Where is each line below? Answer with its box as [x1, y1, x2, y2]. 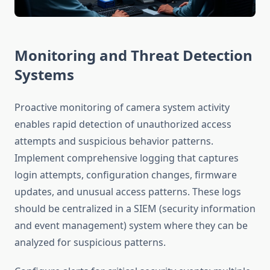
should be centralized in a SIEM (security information [14, 202, 256, 216]
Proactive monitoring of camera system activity [14, 101, 230, 115]
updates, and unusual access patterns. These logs [14, 185, 241, 199]
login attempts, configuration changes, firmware [14, 168, 237, 182]
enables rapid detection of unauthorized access [14, 118, 231, 131]
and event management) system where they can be [14, 219, 248, 233]
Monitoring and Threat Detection [14, 45, 253, 66]
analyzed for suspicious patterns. [14, 236, 166, 250]
